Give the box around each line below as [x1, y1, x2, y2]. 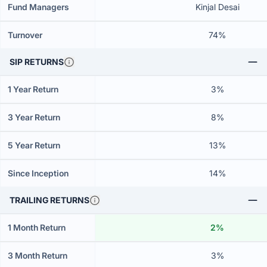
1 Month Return [8, 222, 66, 232]
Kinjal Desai [195, 2, 240, 12]
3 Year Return [8, 112, 60, 122]
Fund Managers [8, 2, 69, 12]
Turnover [8, 30, 42, 40]
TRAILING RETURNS [10, 195, 89, 205]
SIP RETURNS [10, 57, 64, 67]
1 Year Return [8, 84, 58, 94]
